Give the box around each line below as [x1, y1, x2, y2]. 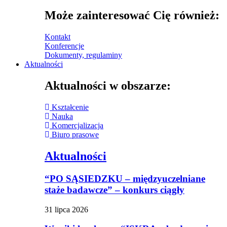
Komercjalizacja [52, 121, 103, 130]
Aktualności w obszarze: [45, 79, 171, 93]
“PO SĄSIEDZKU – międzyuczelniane [45, 173, 205, 184]
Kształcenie [52, 103, 89, 112]
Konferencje [45, 42, 84, 51]
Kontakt [45, 32, 70, 42]
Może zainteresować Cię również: [45, 9, 219, 22]
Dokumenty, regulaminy [45, 51, 122, 60]
